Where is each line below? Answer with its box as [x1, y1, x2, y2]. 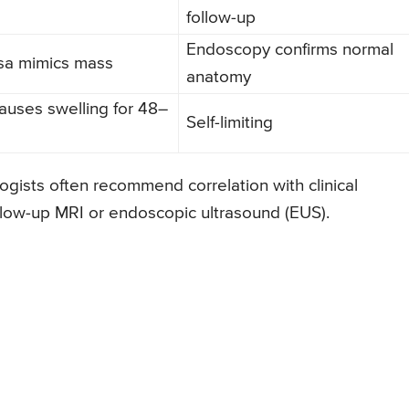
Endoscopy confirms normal [186, 40, 393, 58]
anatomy [186, 68, 251, 86]
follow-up [186, 8, 256, 26]
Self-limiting [186, 113, 273, 131]
